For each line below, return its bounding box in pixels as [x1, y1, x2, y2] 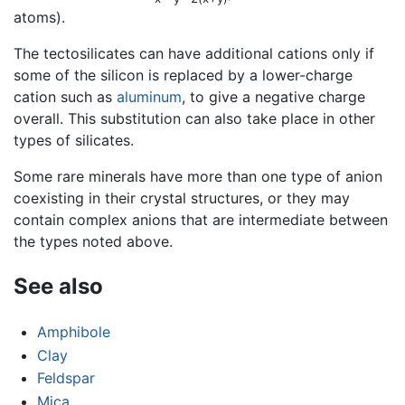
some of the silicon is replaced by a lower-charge [14, 66, 353, 85]
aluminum [117, 88, 182, 107]
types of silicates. [14, 131, 134, 150]
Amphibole [36, 323, 110, 342]
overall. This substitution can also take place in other [14, 109, 375, 128]
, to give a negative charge [182, 88, 365, 107]
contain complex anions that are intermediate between [14, 211, 388, 230]
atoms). [14, 8, 65, 27]
